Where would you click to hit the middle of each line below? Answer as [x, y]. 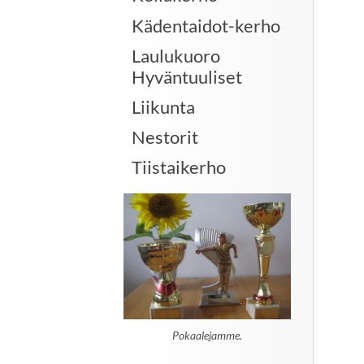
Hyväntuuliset [187, 76]
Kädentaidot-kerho [206, 25]
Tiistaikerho [179, 167]
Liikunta [163, 106]
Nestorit [165, 137]
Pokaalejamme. [208, 336]
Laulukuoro [176, 55]
